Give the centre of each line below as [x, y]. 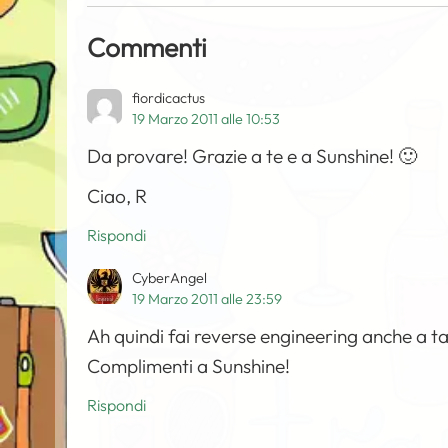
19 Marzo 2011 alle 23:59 [207, 299]
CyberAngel [170, 278]
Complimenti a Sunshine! [189, 366]
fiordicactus [169, 98]
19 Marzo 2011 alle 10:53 [206, 119]
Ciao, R [117, 196]
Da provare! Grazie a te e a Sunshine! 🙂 [252, 156]
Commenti [147, 47]
